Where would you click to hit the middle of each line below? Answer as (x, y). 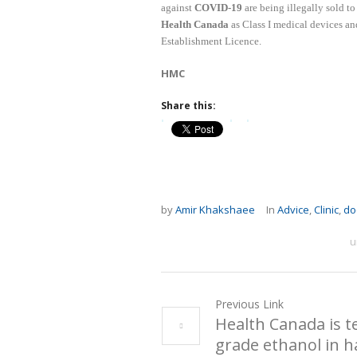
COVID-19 (218, 8)
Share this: (188, 106)
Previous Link (249, 304)
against (178, 8)
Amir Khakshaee (215, 210)
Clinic (326, 210)
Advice (293, 210)
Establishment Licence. (211, 41)
